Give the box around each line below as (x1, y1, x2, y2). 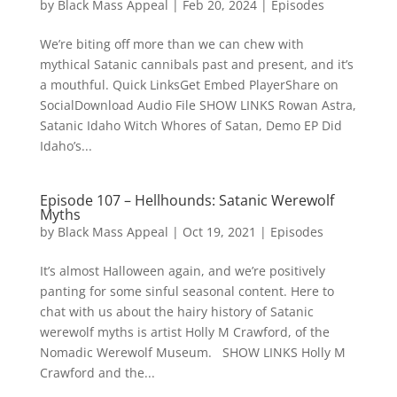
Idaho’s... (39, 136, 92, 154)
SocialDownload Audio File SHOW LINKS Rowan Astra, (39, 96, 356, 113)
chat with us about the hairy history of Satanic (39, 302, 314, 320)
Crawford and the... (39, 363, 155, 381)
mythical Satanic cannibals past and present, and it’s (39, 55, 354, 73)
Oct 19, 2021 (182, 222, 256, 240)
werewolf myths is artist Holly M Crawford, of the (39, 323, 330, 340)
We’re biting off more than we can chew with (39, 35, 304, 52)
